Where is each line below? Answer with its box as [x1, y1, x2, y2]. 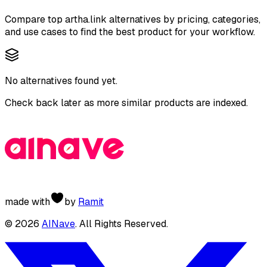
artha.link [65, 13, 107, 26]
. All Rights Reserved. [75, 217, 168, 230]
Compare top [5, 13, 65, 26]
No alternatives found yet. [5, 74, 117, 87]
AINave [42, 217, 75, 230]
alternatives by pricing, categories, [107, 13, 260, 26]
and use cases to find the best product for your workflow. [5, 25, 255, 38]
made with [5, 195, 50, 208]
